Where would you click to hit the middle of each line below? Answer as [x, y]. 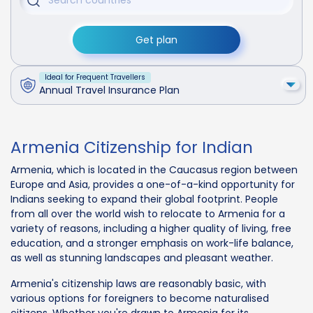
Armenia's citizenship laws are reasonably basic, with [138, 283]
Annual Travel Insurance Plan [109, 90]
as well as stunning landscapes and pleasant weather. [142, 257]
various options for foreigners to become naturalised [140, 298]
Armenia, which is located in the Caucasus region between [154, 169]
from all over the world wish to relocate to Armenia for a [148, 213]
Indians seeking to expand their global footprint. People [144, 199]
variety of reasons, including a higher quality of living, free [151, 228]
